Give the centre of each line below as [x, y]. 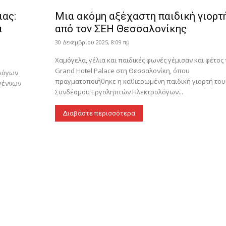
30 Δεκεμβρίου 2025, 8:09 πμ [92, 42]
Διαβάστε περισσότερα [99, 114]
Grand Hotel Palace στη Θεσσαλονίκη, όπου [122, 71]
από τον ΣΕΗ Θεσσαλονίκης [121, 29]
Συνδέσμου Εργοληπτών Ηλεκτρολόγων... [119, 92]
